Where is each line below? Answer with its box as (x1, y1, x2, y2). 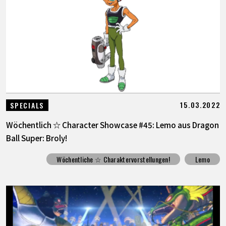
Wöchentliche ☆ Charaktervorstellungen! (56, 154, 171, 165)
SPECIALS (10, 99, 44, 110)
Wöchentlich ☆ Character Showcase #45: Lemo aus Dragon (6, 119, 219, 130)
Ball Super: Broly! (6, 132, 67, 143)
